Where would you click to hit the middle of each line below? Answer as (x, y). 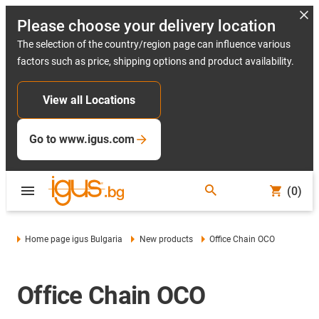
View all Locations (89, 100)
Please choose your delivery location (146, 26)
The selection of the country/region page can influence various (154, 44)
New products (166, 239)
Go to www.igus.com (82, 139)
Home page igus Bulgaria (74, 239)
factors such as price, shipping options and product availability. (156, 61)
